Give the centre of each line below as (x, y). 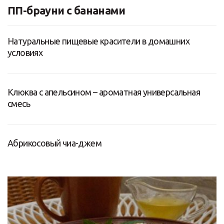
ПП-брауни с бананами (66, 10)
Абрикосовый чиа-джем (54, 143)
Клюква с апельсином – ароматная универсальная (104, 92)
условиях (25, 52)
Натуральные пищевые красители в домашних (98, 41)
